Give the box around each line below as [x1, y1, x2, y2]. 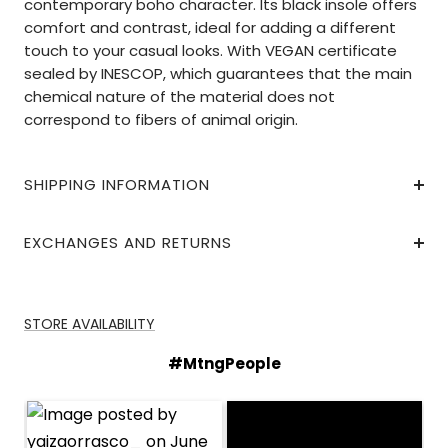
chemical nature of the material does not [24, 86, 335, 108]
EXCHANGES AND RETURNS [24, 232, 232, 254]
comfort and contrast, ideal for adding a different [24, 17, 396, 39]
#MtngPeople [167, 353, 281, 375]
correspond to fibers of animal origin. [24, 109, 298, 131]
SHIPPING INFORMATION [24, 174, 210, 196]
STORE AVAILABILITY [24, 314, 155, 335]
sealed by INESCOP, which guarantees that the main [24, 63, 412, 85]
